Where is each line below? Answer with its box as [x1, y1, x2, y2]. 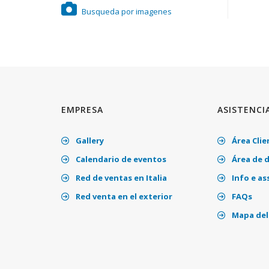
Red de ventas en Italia [74, 172, 167, 183]
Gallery [74, 135, 104, 146]
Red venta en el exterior [74, 191, 172, 202]
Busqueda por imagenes [80, 6, 172, 17]
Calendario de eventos [74, 154, 166, 165]
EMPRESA [61, 104, 103, 115]
